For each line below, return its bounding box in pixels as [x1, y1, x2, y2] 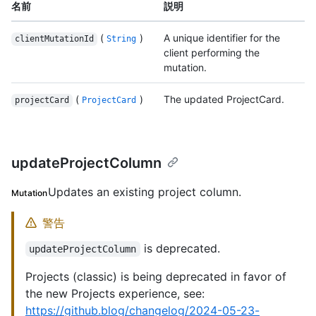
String [107, 34, 137, 44]
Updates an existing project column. [47, 185, 241, 200]
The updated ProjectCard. [164, 93, 284, 106]
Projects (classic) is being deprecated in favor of [25, 269, 286, 284]
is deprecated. [140, 241, 220, 256]
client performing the [164, 47, 260, 59]
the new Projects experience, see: [25, 286, 205, 301]
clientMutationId [14, 34, 94, 44]
